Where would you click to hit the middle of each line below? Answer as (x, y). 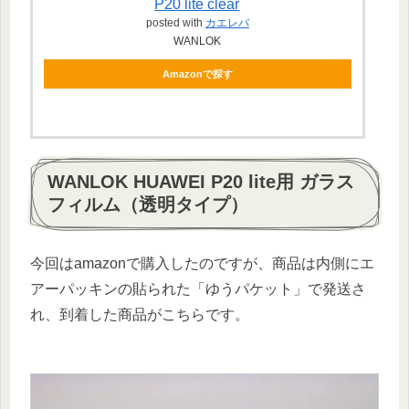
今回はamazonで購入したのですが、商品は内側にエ (202, 264)
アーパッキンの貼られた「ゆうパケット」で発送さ (198, 289)
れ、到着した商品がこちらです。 (140, 315)
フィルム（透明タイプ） (148, 205)
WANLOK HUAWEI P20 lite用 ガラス (201, 182)
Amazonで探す (197, 73)
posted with (175, 22)
